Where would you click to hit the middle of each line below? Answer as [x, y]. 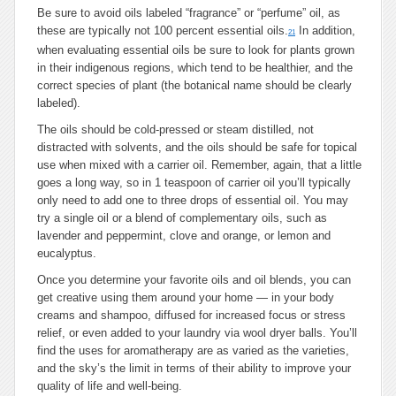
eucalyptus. [67, 253]
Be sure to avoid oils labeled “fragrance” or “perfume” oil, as [189, 13]
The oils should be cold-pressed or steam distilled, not [175, 129]
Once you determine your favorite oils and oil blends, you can [194, 280]
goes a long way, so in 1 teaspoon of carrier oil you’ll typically [194, 183]
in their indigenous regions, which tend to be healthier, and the [195, 68]
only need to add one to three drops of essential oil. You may [193, 200]
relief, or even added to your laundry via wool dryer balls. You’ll [197, 333]
